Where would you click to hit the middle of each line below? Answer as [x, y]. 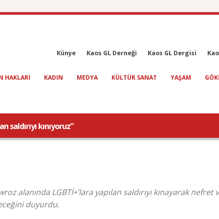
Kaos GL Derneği [112, 53]
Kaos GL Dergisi [172, 53]
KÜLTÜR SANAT [134, 77]
